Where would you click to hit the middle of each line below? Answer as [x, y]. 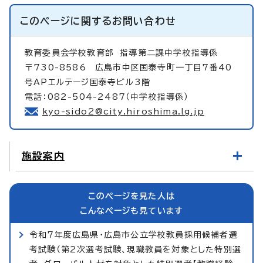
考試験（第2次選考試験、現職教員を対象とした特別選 [135, 249]
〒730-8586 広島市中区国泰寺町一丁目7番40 [129, 67]
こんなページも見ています [131, 210]
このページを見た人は [131, 196]
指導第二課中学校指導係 [169, 53]
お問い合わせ [144, 21]
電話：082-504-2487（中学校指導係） [107, 97]
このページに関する [66, 21]
